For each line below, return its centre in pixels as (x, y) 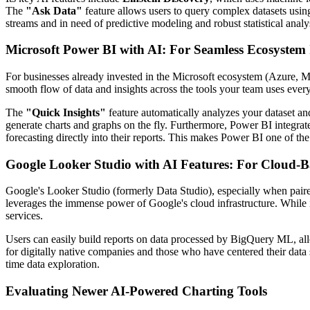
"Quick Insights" (66, 112)
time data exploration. (53, 264)
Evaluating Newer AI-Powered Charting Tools (136, 291)
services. (24, 216)
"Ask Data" (54, 10)
